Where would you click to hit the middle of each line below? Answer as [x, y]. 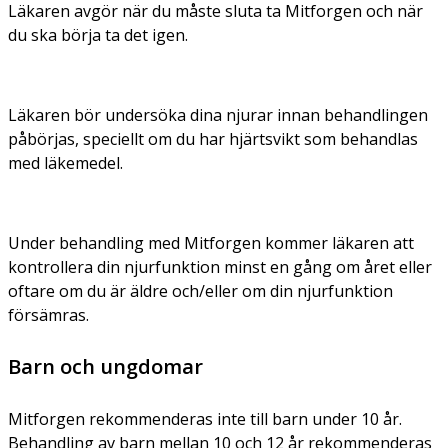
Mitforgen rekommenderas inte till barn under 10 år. [205, 418]
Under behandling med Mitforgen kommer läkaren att [211, 242]
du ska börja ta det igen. [98, 34]
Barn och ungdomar [105, 366]
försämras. [48, 314]
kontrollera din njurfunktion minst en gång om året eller [220, 266]
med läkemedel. [65, 162]
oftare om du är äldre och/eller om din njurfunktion [200, 290]
